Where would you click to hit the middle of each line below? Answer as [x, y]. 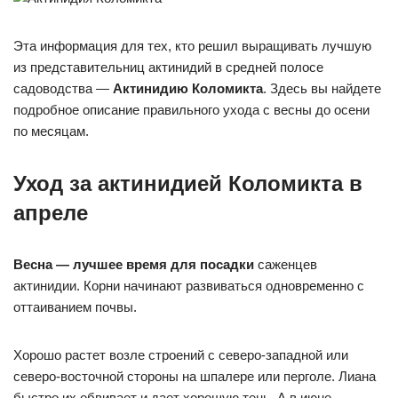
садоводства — [63, 88]
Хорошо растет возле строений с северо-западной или [181, 355]
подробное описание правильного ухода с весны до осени [191, 110]
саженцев [286, 264]
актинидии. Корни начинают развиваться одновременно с [189, 286]
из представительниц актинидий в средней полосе [168, 67]
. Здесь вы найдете [322, 88]
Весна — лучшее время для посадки [134, 264]
